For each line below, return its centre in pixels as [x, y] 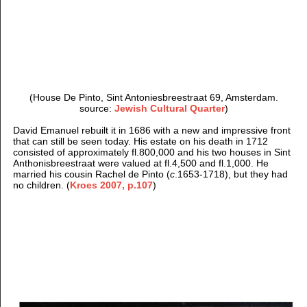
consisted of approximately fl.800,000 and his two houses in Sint [151, 152]
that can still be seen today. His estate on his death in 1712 [140, 141]
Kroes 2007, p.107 [111, 185]
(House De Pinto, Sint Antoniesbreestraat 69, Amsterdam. [154, 97]
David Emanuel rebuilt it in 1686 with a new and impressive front [151, 130]
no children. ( [41, 185]
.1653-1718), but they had [231, 174]
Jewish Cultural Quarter [170, 108]
